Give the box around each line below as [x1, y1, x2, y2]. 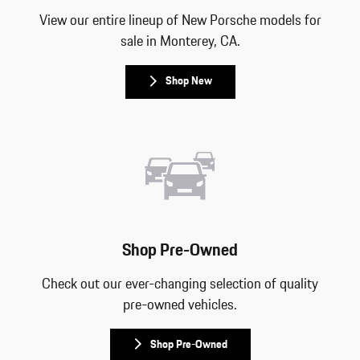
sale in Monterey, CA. [120, 31, 240, 53]
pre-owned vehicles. [123, 294, 237, 316]
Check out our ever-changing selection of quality [42, 273, 318, 295]
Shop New [165, 73, 212, 90]
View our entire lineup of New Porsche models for [39, 10, 321, 32]
